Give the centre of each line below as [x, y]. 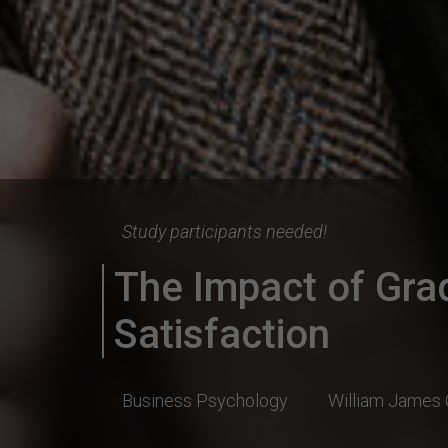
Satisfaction [222, 335]
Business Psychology [205, 401]
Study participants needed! [224, 232]
